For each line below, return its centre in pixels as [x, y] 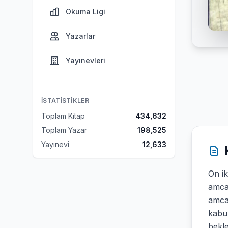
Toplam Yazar [64, 130]
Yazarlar [80, 36]
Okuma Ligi [85, 11]
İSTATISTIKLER [65, 101]
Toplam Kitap [63, 116]
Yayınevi [55, 144]
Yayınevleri [85, 60]
